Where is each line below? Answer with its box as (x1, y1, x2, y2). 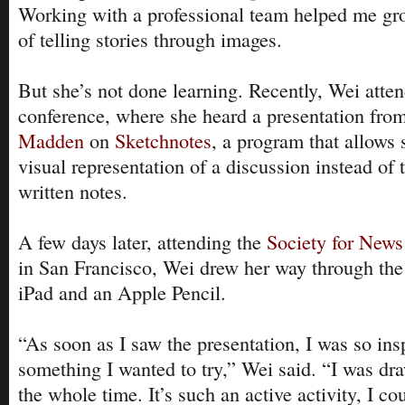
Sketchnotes (115, 127, 212, 154)
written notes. (18, 177, 127, 204)
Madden (18, 127, 84, 154)
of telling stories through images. (18, 25, 282, 52)
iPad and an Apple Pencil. (18, 278, 226, 306)
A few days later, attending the (18, 228, 267, 255)
